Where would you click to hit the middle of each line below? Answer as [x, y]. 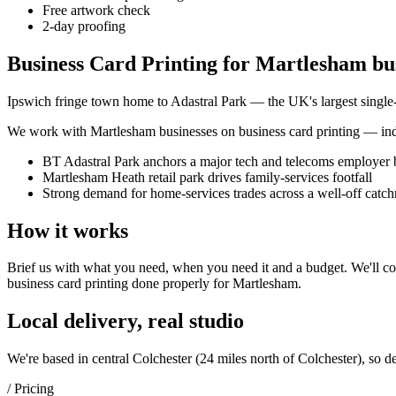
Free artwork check [96, 10]
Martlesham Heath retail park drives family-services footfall [207, 177]
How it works [68, 230]
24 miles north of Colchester [278, 359]
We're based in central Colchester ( [103, 359]
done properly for [179, 284]
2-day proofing [84, 26]
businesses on [197, 131]
